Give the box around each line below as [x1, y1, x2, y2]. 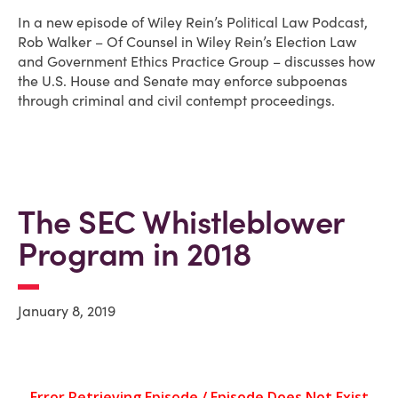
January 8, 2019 [18, 302, 115, 320]
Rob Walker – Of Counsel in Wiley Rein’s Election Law [18, 33, 356, 51]
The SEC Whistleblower [18, 202, 345, 243]
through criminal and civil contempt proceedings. [18, 92, 335, 109]
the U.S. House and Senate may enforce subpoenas [18, 72, 347, 90]
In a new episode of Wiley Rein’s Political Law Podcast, [18, 13, 368, 31]
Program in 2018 [18, 234, 251, 275]
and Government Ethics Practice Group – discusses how [18, 52, 375, 70]
